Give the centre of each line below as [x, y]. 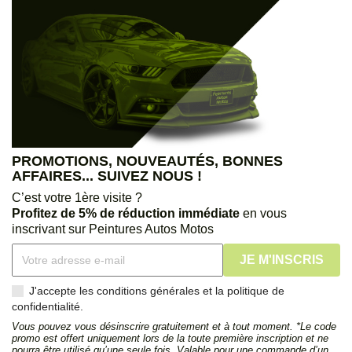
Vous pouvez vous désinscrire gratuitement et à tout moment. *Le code [174, 326]
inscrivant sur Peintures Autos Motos [113, 229]
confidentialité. [48, 306]
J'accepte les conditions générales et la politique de [157, 290]
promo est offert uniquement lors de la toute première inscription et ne [170, 338]
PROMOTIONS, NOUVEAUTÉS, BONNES [147, 161]
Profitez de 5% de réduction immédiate [126, 213]
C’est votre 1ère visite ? [77, 197]
